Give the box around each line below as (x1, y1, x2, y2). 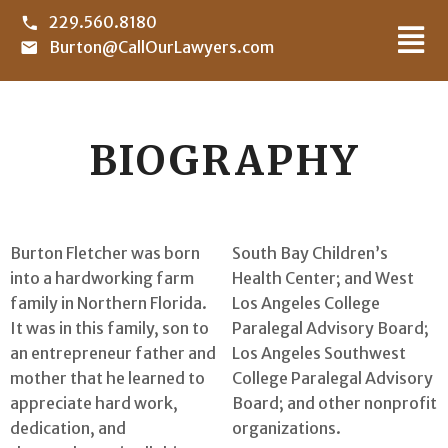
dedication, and (10, 418, 126, 438)
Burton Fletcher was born (10, 243, 200, 263)
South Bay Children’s (232, 243, 388, 263)
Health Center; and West (232, 268, 414, 288)
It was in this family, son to (10, 318, 209, 338)
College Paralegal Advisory (232, 368, 433, 388)
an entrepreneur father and (10, 343, 216, 363)
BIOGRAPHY (89, 136, 359, 186)
